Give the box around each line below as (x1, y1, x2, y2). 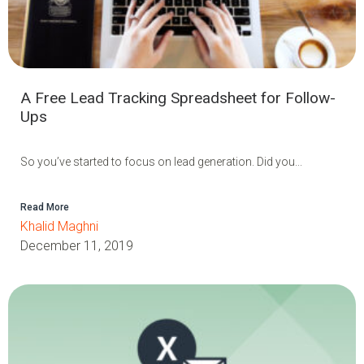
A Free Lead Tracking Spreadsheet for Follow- (20, 88, 336, 107)
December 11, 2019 (20, 237, 133, 253)
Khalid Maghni (20, 218, 98, 234)
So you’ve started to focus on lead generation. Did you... (20, 154, 302, 168)
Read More (20, 201, 69, 213)
